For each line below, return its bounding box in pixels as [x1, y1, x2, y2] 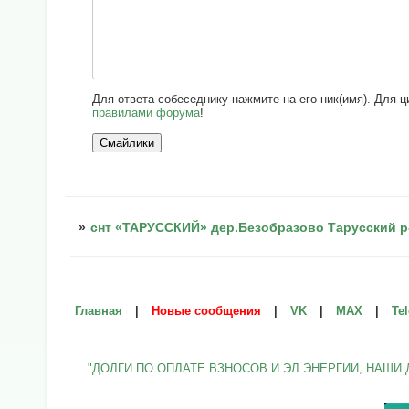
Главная [75, 303, 122, 318]
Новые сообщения [152, 303, 261, 318]
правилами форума [92, 105, 201, 120]
